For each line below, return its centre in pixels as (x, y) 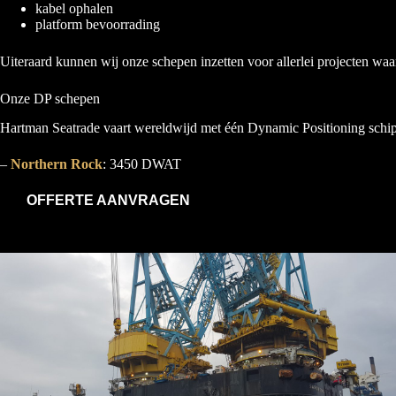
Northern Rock (57, 164)
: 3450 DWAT (142, 164)
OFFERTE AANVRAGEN (108, 201)
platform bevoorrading (98, 24)
